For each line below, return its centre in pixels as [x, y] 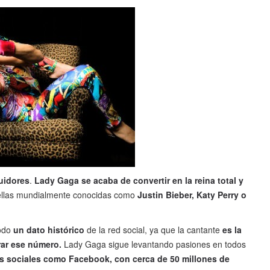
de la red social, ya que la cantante [155, 230]
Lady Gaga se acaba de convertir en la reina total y [139, 181]
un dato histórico [49, 230]
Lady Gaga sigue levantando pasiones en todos [154, 244]
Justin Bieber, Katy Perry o [192, 195]
